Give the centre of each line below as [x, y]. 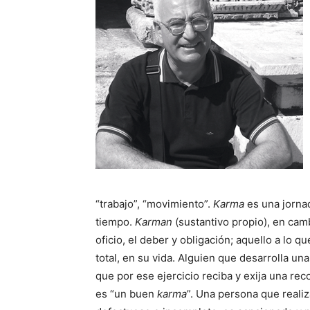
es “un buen [126, 294]
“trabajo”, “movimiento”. [154, 204]
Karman [155, 222]
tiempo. [115, 222]
